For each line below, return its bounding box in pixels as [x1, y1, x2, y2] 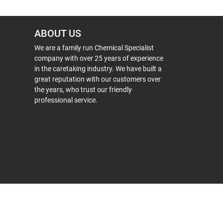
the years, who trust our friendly [34, 86, 132, 94]
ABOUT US [34, 28, 81, 39]
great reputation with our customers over [34, 75, 161, 83]
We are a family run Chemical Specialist [34, 44, 154, 52]
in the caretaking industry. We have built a [34, 65, 162, 73]
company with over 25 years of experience [34, 54, 163, 62]
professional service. [34, 96, 98, 104]
